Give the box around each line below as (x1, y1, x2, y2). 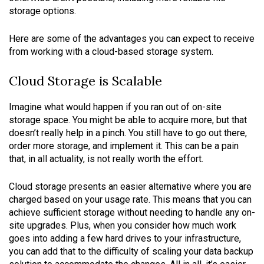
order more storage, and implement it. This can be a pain (9, 140, 239, 151)
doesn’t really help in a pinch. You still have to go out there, (9, 127, 247, 138)
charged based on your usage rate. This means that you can (9, 194, 252, 205)
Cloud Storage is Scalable (9, 72, 162, 89)
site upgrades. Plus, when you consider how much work (9, 220, 236, 231)
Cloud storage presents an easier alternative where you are (9, 181, 252, 192)
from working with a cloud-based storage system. (9, 46, 213, 57)
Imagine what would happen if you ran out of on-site (9, 101, 222, 113)
